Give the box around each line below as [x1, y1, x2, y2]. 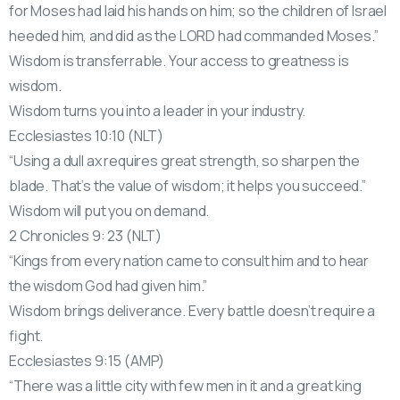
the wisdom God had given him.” [9, 275, 208, 296]
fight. [9, 325, 44, 346]
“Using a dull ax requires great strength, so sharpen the [9, 150, 361, 171]
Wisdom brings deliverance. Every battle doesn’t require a [9, 300, 376, 321]
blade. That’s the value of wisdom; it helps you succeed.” [9, 175, 366, 196]
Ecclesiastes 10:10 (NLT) [9, 125, 164, 146]
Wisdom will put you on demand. [9, 200, 210, 221]
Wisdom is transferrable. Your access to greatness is [9, 50, 349, 71]
